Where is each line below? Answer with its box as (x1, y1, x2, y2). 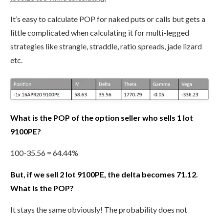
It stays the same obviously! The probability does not (10, 205, 187, 215)
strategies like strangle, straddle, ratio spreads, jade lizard (10, 42, 202, 51)
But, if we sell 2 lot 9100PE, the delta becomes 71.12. (10, 170, 198, 179)
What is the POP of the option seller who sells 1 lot (10, 113, 193, 123)
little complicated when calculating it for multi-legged (10, 28, 189, 38)
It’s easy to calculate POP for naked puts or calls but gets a (10, 14, 205, 24)
